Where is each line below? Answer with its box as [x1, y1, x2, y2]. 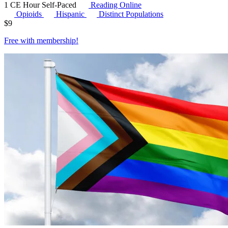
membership [37, 36, 76, 45]
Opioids [16, 9, 44, 18]
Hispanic [56, 9, 87, 18]
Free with [4, 36, 37, 45]
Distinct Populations [99, 9, 163, 18]
